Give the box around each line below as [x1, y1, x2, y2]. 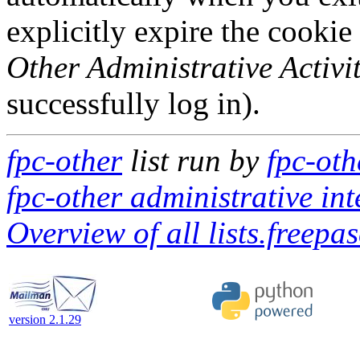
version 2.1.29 [9, 313, 81, 326]
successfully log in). [6, 86, 260, 121]
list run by [122, 143, 267, 178]
